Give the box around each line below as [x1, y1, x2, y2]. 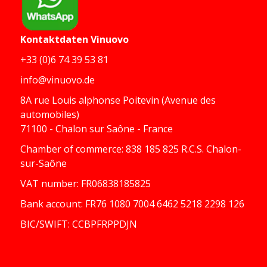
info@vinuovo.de [20, 73, 95, 86]
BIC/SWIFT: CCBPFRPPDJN [20, 218, 137, 231]
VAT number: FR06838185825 [20, 177, 151, 190]
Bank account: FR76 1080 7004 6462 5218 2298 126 [20, 197, 244, 210]
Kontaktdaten [20, 33, 91, 46]
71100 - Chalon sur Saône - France [20, 122, 173, 135]
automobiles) [20, 108, 79, 121]
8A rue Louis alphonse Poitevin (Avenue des [20, 94, 216, 107]
